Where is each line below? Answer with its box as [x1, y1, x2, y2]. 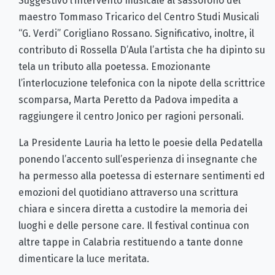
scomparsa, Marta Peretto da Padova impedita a [18, 93, 238, 106]
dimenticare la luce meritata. [18, 252, 149, 265]
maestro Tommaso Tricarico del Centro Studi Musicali [18, 10, 259, 23]
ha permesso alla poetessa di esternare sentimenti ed [18, 169, 265, 182]
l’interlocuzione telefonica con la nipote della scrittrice [18, 77, 265, 89]
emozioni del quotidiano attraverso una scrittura [18, 186, 238, 198]
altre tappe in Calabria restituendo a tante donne [18, 236, 243, 248]
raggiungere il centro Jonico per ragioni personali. [18, 110, 244, 122]
